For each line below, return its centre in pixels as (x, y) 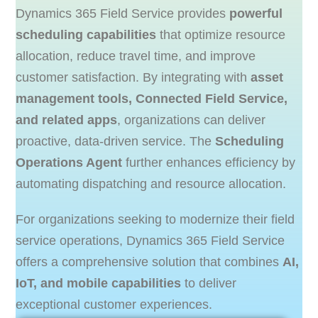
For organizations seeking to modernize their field (155, 220)
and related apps (67, 120)
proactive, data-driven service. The (116, 142)
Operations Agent (69, 163)
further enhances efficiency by (209, 163)
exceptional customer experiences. (114, 305)
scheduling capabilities (86, 35)
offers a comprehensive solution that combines (149, 262)
